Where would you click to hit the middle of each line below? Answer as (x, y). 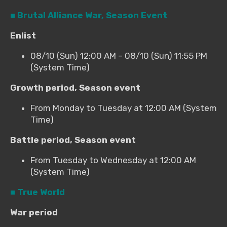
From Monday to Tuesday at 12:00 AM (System (124, 108)
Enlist (23, 36)
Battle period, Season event (73, 140)
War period (34, 213)
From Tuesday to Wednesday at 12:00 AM (113, 160)
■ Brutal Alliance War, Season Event (89, 15)
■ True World (37, 192)
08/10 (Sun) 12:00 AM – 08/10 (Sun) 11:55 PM (119, 56)
